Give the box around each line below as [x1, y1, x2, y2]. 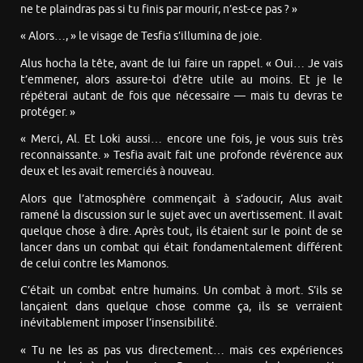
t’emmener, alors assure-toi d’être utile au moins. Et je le [20, 72, 343, 87]
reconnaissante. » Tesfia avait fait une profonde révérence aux [20, 148, 343, 163]
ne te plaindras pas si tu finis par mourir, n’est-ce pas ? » [20, 2, 297, 16]
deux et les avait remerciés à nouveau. [20, 164, 214, 179]
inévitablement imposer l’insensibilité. [20, 316, 217, 331]
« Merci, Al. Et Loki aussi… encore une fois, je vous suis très [20, 132, 343, 147]
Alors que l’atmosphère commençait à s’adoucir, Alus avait [20, 191, 343, 206]
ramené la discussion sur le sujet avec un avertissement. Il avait [20, 207, 343, 222]
